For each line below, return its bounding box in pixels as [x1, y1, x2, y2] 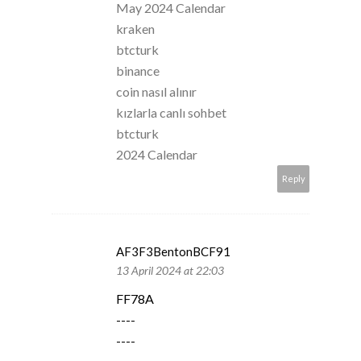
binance [116, 62, 160, 78]
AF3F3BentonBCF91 [116, 243, 230, 259]
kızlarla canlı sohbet [116, 104, 226, 120]
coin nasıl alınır [116, 83, 197, 99]
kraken [116, 20, 155, 36]
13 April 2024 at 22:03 [116, 263, 224, 277]
